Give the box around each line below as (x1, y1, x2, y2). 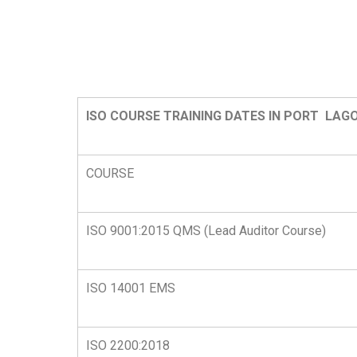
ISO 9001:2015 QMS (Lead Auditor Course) (86, 223, 326, 239)
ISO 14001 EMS (86, 280, 175, 296)
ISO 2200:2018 (86, 338, 170, 354)
